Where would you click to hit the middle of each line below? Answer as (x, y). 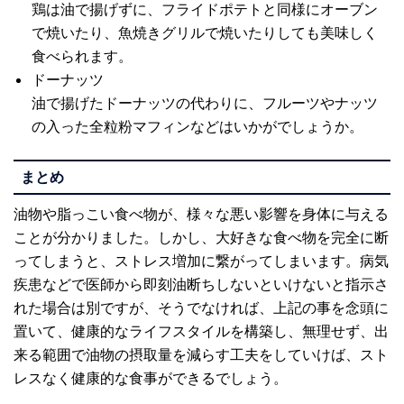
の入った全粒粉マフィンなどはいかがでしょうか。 (197, 127)
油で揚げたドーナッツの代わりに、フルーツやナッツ (205, 103)
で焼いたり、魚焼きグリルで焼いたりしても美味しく (205, 33)
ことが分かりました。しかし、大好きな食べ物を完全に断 (201, 238)
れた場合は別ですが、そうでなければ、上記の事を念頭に (201, 308)
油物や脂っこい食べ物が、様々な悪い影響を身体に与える (201, 214)
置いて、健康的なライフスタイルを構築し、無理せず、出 (201, 331)
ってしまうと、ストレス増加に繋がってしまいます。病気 (201, 261)
